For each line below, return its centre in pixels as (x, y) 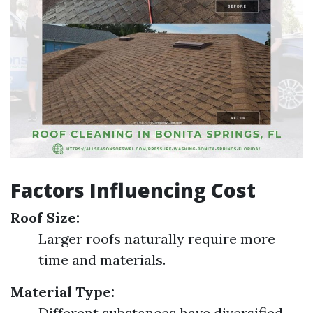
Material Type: (63, 292)
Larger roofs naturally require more (157, 239)
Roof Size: (45, 218)
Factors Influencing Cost (133, 190)
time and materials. (102, 260)
